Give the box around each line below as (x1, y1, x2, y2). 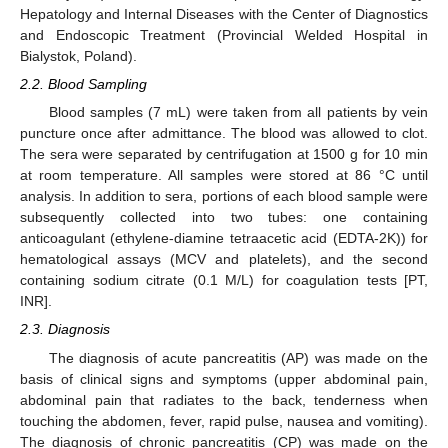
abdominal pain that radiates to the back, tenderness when (20, 391, 428, 408)
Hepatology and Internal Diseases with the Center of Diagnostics (20, 6, 428, 22)
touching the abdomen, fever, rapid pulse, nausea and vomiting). (20, 412, 428, 429)
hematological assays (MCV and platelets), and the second (20, 251, 428, 268)
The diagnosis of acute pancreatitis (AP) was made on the (48, 349, 428, 366)
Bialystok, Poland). (20, 48, 137, 64)
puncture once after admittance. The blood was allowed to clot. (20, 125, 428, 142)
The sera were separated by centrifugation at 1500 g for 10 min (20, 146, 428, 163)
